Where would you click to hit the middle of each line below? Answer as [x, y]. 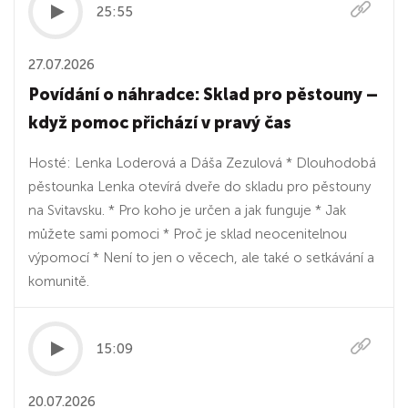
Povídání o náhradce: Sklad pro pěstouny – [203, 95]
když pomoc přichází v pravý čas [160, 123]
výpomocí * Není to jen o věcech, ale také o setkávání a [201, 258]
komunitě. [59, 281]
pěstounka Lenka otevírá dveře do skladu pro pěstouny [199, 187]
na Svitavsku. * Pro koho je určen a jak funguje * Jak [187, 210]
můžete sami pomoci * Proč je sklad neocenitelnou [188, 234]
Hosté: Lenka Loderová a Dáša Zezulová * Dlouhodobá [202, 163]
